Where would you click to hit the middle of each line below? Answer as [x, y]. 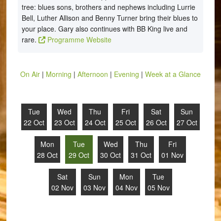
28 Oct [48, 155]
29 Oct [79, 155]
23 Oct [64, 122]
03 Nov [94, 187]
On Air [30, 74]
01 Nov [173, 155]
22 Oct [34, 122]
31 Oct [141, 155]
